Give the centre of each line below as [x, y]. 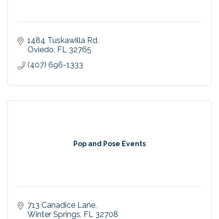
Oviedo [41, 50]
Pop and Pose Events [109, 144]
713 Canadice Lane [61, 205]
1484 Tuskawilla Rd [62, 40]
